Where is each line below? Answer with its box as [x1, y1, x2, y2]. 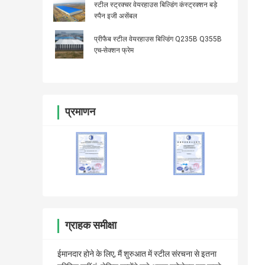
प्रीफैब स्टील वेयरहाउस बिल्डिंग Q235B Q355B [94, 35, 222, 44]
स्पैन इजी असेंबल [94, 12, 137, 21]
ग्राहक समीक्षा [65, 219, 117, 232]
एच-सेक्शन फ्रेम [94, 46, 134, 55]
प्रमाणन [65, 105, 95, 118]
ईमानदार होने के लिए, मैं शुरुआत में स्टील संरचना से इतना [57, 249, 216, 259]
